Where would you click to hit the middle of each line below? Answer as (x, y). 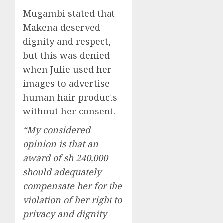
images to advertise (66, 83)
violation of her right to (72, 199)
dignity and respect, (67, 41)
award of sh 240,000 (65, 158)
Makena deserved (61, 27)
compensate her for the (72, 185)
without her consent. (69, 111)
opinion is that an (60, 144)
